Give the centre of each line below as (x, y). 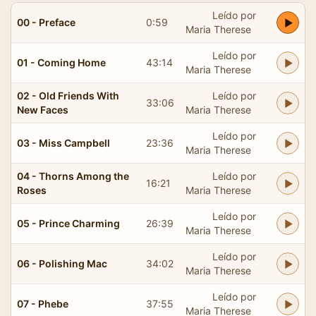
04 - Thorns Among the (73, 176)
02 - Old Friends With (68, 95)
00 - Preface (46, 22)
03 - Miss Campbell (63, 142)
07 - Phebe (43, 303)
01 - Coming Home (61, 62)
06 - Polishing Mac (62, 263)
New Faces (43, 109)
